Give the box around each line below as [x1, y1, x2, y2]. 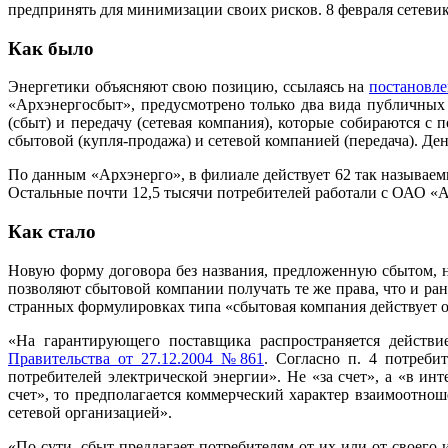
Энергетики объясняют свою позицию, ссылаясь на [8, 78, 370, 96]
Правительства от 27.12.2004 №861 [8, 349, 264, 367]
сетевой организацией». [8, 403, 172, 421]
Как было [8, 37, 94, 59]
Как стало [8, 221, 96, 243]
